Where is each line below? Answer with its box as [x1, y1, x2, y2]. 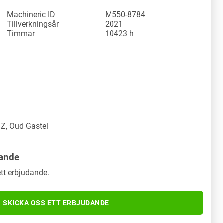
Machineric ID [7, 9, 55, 19]
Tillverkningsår [7, 19, 59, 29]
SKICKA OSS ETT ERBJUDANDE [3, 198, 109, 207]
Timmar [7, 28, 35, 38]
